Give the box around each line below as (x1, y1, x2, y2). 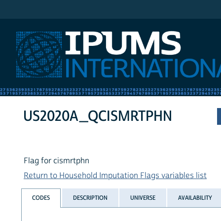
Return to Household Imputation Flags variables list (24, 171, 207, 181)
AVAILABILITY (178, 193, 213, 202)
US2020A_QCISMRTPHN (23, 107, 173, 126)
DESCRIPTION (73, 193, 108, 202)
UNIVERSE (130, 193, 155, 202)
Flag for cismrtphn (24, 156, 89, 166)
